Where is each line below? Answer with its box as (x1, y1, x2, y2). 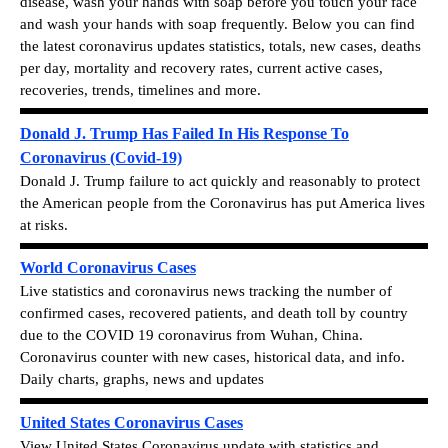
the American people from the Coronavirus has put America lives (20, 194, 425, 211)
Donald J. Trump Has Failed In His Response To (20, 124, 349, 142)
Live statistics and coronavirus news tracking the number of (20, 283, 392, 300)
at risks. (20, 216, 68, 233)
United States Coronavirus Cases (20, 413, 243, 431)
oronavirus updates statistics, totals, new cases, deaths (86, 38, 421, 54)
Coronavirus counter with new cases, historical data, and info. (20, 349, 405, 366)
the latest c (20, 38, 86, 54)
